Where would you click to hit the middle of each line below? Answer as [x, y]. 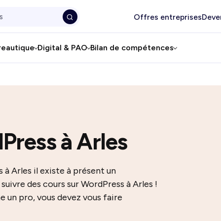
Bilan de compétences [132, 48]
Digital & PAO [62, 48]
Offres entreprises [168, 17]
